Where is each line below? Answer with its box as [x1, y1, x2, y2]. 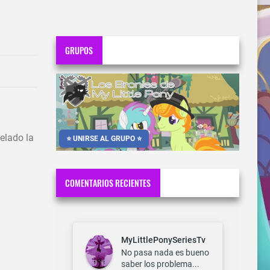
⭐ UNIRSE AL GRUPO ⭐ [66, 134, 142, 143]
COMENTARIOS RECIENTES [65, 176, 151, 189]
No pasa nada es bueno [121, 247, 209, 257]
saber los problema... [121, 259, 199, 269]
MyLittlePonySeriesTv [121, 235, 206, 245]
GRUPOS [65, 43, 93, 57]
